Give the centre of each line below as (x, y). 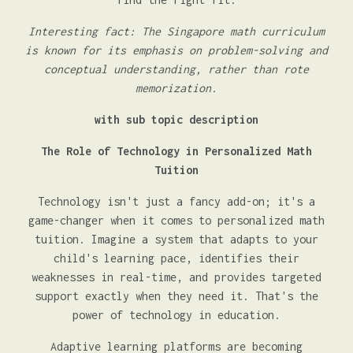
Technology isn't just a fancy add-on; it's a (176, 201)
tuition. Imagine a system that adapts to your (176, 239)
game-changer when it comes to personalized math (176, 220)
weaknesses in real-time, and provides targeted (176, 277)
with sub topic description (176, 119)
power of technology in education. (176, 315)
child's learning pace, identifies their (176, 258)
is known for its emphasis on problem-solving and (176, 50)
